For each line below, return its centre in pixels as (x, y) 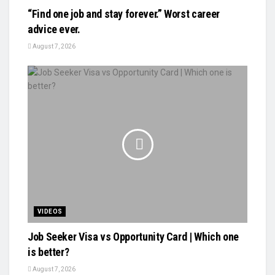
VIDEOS (50, 211)
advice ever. (54, 29)
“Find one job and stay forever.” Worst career (124, 14)
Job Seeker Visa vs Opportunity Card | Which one (134, 236)
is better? (48, 252)
